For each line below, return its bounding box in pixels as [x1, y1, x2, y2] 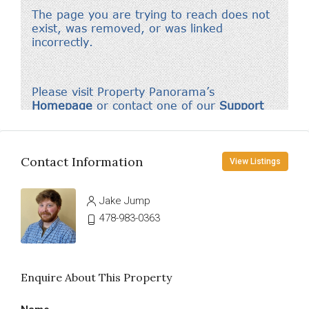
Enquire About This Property [21, 270, 172, 284]
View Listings [230, 157, 281, 166]
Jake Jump [99, 195, 150, 207]
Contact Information [21, 153, 143, 170]
